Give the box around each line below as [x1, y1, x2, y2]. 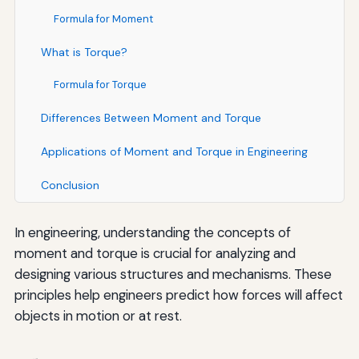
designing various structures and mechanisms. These [14, 264, 332, 283]
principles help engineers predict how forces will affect [14, 285, 343, 304]
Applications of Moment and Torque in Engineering [40, 143, 308, 159]
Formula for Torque [53, 77, 147, 91]
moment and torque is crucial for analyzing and [14, 244, 296, 262]
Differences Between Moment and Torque [40, 110, 261, 125]
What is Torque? [40, 44, 127, 59]
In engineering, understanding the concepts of [14, 223, 291, 241]
